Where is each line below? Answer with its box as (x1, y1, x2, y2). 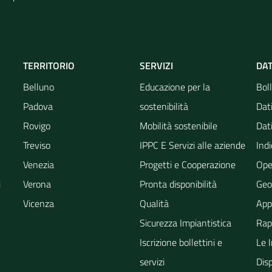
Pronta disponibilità (140, 176, 217, 191)
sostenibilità (140, 98, 188, 114)
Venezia (23, 157, 54, 172)
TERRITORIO (23, 58, 75, 73)
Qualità (140, 195, 169, 211)
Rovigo (23, 118, 50, 133)
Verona (23, 176, 51, 191)
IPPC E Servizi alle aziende (140, 137, 245, 152)
